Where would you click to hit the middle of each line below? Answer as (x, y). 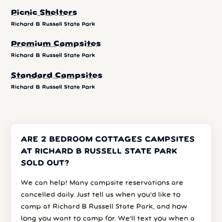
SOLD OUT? (45, 164)
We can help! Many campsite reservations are (102, 183)
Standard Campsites (57, 76)
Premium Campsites (56, 44)
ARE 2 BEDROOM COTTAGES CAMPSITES (108, 140)
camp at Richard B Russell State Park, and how (104, 207)
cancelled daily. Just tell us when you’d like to (101, 195)
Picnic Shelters (44, 13)
